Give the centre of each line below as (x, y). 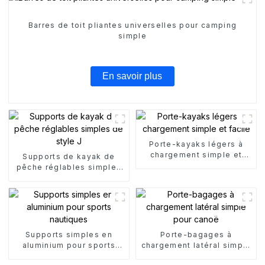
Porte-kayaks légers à (196, 144)
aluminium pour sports (69, 245)
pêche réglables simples (69, 167)
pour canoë (196, 256)
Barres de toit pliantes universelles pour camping (132, 25)
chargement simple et (196, 154)
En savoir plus (132, 76)
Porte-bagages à (196, 234)
